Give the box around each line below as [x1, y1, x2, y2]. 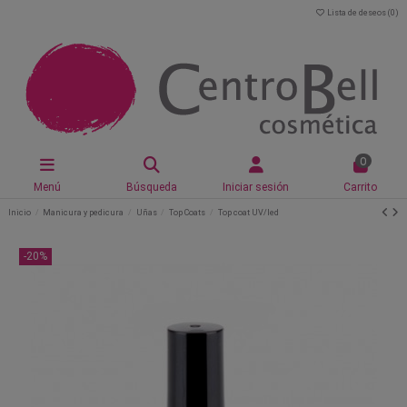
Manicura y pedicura [43, 208, 124, 217]
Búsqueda [125, 180, 177, 194]
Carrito [343, 180, 377, 194]
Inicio [8, 208, 31, 217]
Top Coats [169, 208, 206, 217]
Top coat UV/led [217, 208, 279, 217]
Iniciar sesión [223, 180, 289, 194]
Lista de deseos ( [325, 8, 391, 17]
